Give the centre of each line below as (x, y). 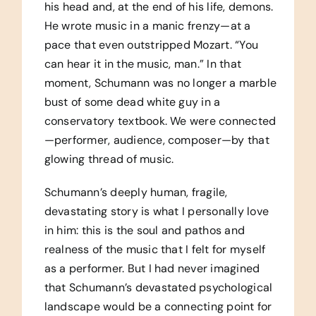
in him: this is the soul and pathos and (145, 230)
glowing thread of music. (109, 159)
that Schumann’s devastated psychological (158, 287)
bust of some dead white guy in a (132, 102)
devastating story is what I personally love (157, 211)
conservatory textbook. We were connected (160, 121)
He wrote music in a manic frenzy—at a (147, 25)
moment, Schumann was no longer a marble (160, 83)
